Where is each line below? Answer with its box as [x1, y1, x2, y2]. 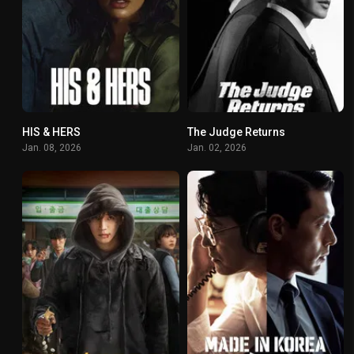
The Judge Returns [186, 126, 285, 139]
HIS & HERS [22, 126, 81, 139]
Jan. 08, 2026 [22, 142, 81, 154]
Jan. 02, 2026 [186, 142, 247, 154]
